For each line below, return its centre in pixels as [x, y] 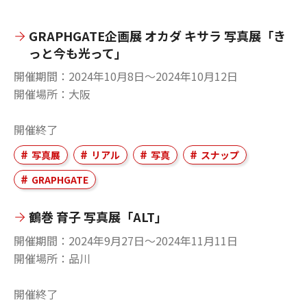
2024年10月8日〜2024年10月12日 [153, 76]
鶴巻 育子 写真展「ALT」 [98, 217]
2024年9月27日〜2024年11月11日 [153, 240]
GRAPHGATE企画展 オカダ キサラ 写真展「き [157, 36]
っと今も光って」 [78, 53]
